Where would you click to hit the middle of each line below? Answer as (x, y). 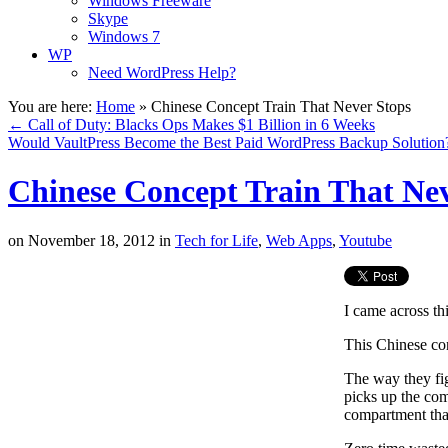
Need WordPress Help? (162, 72)
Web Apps (299, 240)
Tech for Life (216, 240)
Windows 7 (124, 36)
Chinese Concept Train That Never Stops (281, 106)
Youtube (365, 240)
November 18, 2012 (89, 240)
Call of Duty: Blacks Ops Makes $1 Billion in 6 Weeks (199, 124)
